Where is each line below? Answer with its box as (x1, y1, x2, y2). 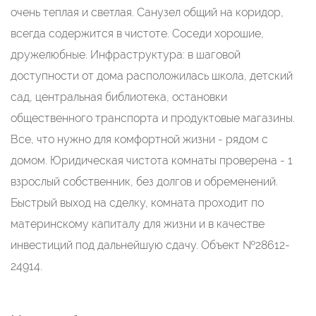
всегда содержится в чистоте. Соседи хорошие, (11, 27, 264, 40)
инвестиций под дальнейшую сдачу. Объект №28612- (11, 238, 290, 252)
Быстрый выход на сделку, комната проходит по (11, 196, 264, 209)
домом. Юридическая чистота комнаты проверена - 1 (11, 154, 293, 167)
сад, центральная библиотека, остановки (11, 90, 227, 104)
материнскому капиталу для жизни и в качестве (11, 217, 265, 231)
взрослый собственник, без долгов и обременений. (11, 175, 278, 188)
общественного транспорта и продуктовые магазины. (11, 111, 295, 125)
